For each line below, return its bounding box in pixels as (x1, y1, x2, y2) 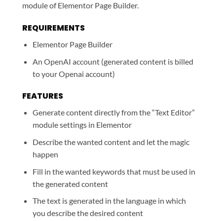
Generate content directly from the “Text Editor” (32, 108, 195, 117)
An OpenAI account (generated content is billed (32, 56, 193, 66)
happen (32, 149, 58, 159)
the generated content (32, 179, 108, 188)
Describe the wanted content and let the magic (32, 137, 189, 147)
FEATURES (22, 90, 63, 102)
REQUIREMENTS (22, 22, 85, 34)
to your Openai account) (32, 69, 115, 78)
